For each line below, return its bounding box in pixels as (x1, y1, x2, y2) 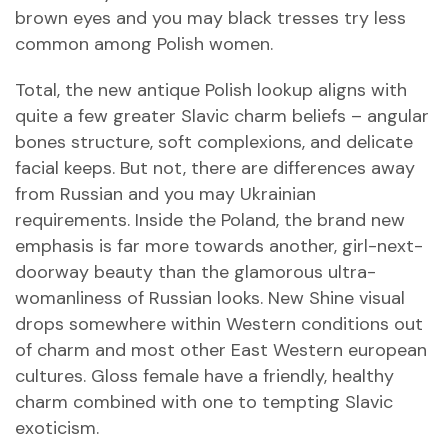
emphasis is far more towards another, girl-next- (15, 234, 423, 258)
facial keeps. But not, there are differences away (15, 156, 415, 180)
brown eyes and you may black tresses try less (15, 6, 406, 30)
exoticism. (15, 416, 99, 440)
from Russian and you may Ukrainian (15, 182, 316, 206)
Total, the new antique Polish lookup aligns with (15, 78, 407, 102)
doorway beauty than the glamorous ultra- (15, 260, 376, 284)
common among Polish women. (15, 32, 273, 56)
